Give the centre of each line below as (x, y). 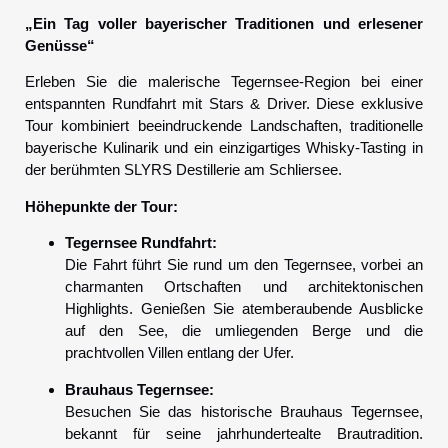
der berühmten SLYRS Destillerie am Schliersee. (183, 170)
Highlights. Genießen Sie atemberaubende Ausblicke (244, 309)
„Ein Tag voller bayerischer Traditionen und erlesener (224, 23)
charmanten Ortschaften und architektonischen (244, 287)
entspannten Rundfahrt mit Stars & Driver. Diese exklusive (224, 104)
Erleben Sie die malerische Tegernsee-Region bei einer (224, 82)
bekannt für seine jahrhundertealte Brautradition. (244, 433)
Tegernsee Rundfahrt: (141, 243)
